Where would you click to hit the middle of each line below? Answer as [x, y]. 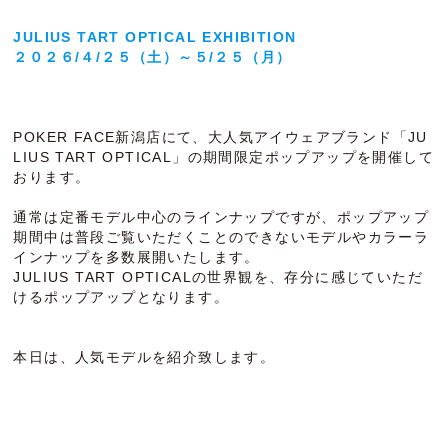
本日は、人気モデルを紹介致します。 [144, 357]
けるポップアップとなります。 [121, 297]
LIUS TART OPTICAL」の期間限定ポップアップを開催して [224, 157]
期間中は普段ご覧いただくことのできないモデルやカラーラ [221, 237]
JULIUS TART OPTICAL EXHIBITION [155, 37]
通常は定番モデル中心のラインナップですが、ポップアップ [221, 217]
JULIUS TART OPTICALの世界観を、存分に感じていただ [218, 277]
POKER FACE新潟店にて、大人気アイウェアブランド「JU [220, 137]
